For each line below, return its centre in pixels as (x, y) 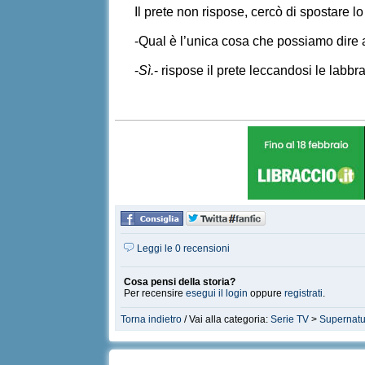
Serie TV (290, 319)
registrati (304, 293)
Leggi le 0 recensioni (182, 248)
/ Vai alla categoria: (226, 319)
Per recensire (155, 293)
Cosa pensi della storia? (180, 282)
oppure (266, 293)
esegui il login (217, 293)
